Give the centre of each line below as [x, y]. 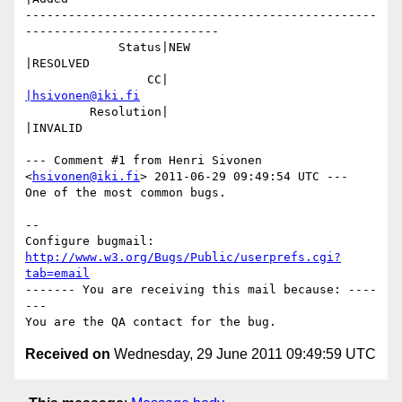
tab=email [57, 274]
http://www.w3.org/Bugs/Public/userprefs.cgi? [183, 258]
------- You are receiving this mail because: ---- [201, 290]
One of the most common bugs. [126, 193]
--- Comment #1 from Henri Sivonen [144, 161]
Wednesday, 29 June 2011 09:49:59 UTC [243, 354]
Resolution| [57, 112]
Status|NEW [72, 48]
